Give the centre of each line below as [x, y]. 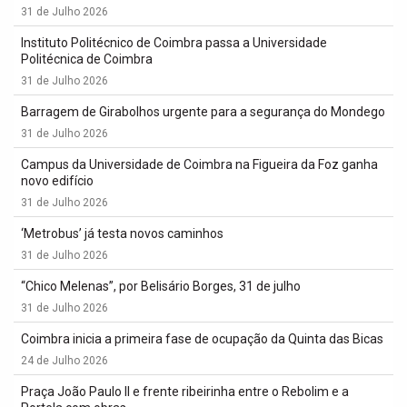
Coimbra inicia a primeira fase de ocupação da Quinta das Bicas [202, 339]
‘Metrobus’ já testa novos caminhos [122, 233]
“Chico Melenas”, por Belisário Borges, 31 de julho [161, 286]
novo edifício [57, 181]
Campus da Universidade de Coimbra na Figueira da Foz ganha [199, 164]
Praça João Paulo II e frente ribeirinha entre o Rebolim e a [185, 392]
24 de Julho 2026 [65, 361]
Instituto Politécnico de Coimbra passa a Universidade [174, 43]
